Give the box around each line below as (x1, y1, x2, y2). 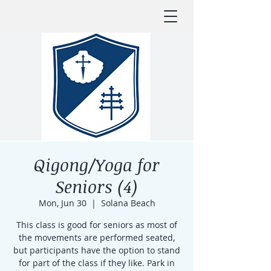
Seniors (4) (56, 175, 138, 198)
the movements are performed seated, (19, 232, 175, 243)
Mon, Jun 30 (38, 197, 87, 209)
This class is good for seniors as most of (16, 219, 177, 230)
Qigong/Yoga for (34, 153, 160, 176)
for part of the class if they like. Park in (19, 257, 175, 269)
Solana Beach (100, 197, 155, 209)
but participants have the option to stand (13, 244, 180, 256)
